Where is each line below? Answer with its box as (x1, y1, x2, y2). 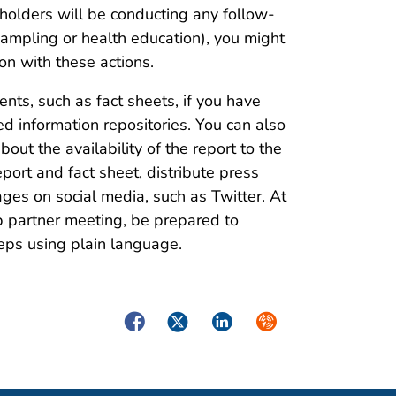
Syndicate (252, 308, 323, 331)
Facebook (119, 308, 189, 331)
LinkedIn (208, 308, 270, 331)
